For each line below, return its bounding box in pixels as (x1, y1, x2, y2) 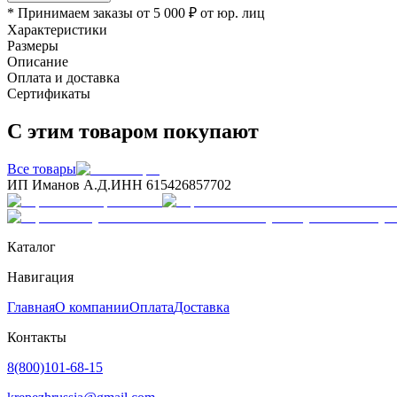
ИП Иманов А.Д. (7, 176, 111, 192)
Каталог (7, 238, 56, 254)
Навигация (7, 269, 74, 284)
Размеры (7, 37, 58, 53)
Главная (7, 299, 55, 315)
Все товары (7, 160, 76, 176)
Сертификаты (7, 85, 90, 101)
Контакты (7, 329, 66, 345)
